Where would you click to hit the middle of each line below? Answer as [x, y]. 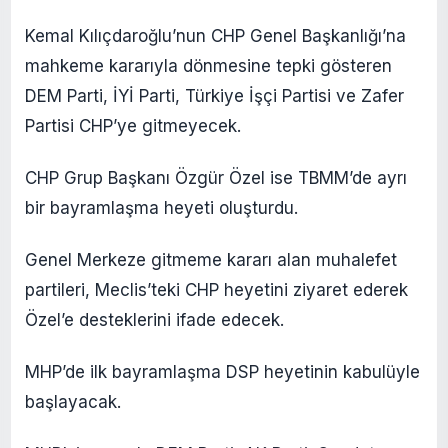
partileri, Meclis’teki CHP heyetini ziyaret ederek [216, 289]
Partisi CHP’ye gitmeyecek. [133, 125]
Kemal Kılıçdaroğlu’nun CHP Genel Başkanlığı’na [215, 35]
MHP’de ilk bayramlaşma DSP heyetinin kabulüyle [222, 371]
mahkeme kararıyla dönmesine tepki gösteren [208, 65]
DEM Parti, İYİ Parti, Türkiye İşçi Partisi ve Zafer [214, 95]
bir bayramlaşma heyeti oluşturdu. [161, 207]
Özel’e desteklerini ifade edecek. [154, 319]
